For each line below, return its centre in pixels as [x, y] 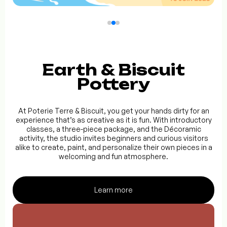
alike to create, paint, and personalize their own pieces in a [113, 147]
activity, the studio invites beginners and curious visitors [113, 138]
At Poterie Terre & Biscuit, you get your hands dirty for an [113, 111]
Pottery [113, 84]
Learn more [113, 190]
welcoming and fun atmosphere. [113, 157]
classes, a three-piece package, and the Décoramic [113, 129]
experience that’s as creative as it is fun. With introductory [113, 120]
